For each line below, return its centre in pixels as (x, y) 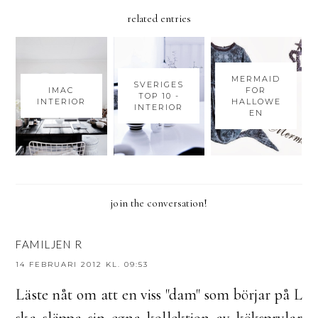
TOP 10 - (159, 95)
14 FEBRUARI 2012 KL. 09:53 (82, 265)
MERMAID (256, 78)
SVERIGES (159, 84)
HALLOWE (256, 101)
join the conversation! (159, 203)
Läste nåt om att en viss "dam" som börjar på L (159, 295)
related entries (159, 18)
